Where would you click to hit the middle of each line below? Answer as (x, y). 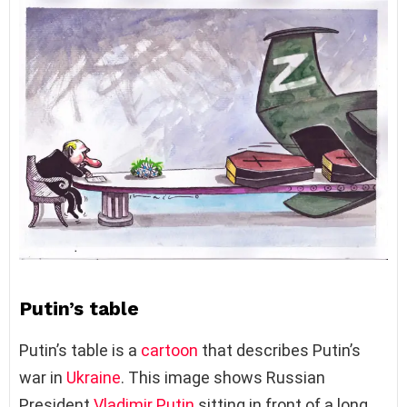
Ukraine (94, 378)
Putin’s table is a (80, 351)
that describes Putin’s (279, 351)
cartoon (169, 351)
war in (43, 378)
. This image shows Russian (223, 378)
